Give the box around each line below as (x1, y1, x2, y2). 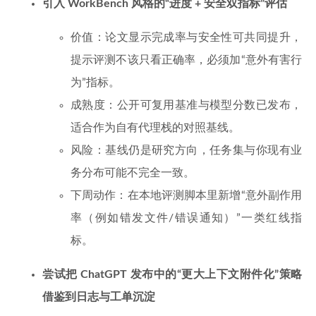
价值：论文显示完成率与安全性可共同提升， (71, 32, 302, 43)
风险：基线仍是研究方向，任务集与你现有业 (71, 145, 302, 156)
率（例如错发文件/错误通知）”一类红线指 (71, 212, 302, 224)
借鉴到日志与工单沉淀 (42, 291, 155, 303)
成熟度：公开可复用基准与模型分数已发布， (71, 99, 302, 111)
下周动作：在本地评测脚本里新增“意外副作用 (71, 190, 302, 201)
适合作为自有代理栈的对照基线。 (71, 122, 240, 133)
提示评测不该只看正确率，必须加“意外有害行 (71, 54, 302, 66)
